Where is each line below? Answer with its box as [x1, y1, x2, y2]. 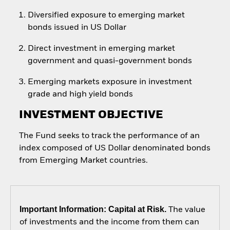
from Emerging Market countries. [18, 157, 148, 165]
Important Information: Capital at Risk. [19, 204, 166, 214]
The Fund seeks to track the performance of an [18, 132, 200, 141]
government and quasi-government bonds [27, 56, 192, 65]
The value [166, 205, 205, 214]
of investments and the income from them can [19, 218, 199, 226]
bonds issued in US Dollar [27, 24, 126, 32]
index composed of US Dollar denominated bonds [18, 144, 210, 153]
